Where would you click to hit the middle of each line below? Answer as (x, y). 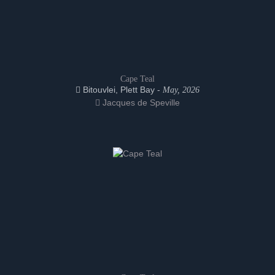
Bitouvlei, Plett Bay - (122, 90)
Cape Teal (137, 79)
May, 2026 (181, 90)
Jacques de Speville (140, 103)
